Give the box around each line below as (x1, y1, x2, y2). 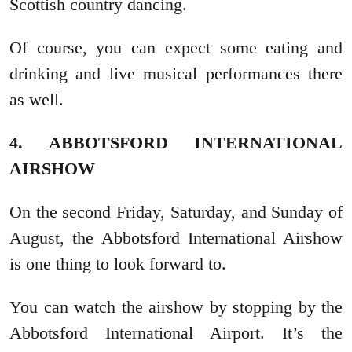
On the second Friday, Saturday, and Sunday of (9, 202, 343, 222)
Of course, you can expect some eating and (9, 38, 343, 58)
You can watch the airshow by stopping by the (9, 297, 343, 317)
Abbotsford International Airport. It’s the (9, 323, 343, 343)
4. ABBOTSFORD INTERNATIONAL (9, 133, 343, 153)
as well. (9, 90, 64, 110)
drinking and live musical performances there (9, 64, 343, 84)
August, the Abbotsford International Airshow (9, 228, 343, 248)
